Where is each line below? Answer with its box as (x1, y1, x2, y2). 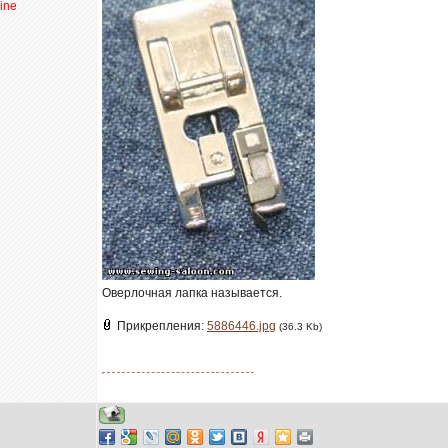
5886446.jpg (207, 319, 276, 333)
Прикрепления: (117, 319, 207, 333)
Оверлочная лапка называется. (102, 286, 282, 300)
